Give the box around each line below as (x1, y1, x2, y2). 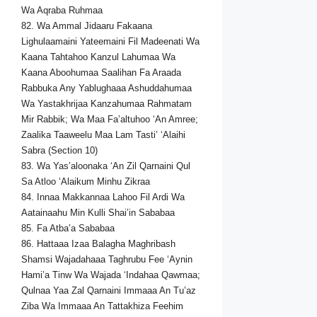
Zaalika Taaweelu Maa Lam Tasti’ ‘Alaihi (21, 129, 185, 141)
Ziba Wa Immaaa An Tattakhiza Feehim (21, 301, 183, 312)
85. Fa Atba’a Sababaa (21, 223, 115, 234)
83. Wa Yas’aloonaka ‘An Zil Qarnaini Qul (21, 161, 190, 172)
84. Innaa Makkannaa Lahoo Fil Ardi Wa (21, 192, 185, 203)
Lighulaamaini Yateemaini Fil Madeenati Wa (21, 36, 200, 47)
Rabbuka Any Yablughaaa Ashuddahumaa (21, 83, 192, 94)
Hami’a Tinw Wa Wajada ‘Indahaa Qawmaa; (21, 270, 200, 281)
